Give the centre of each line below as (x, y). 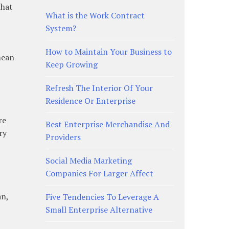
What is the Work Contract (95, 15)
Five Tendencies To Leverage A (102, 197)
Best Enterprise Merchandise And (107, 124)
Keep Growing (71, 64)
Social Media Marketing (88, 160)
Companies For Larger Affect (99, 173)
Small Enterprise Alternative (99, 209)
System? (61, 28)
